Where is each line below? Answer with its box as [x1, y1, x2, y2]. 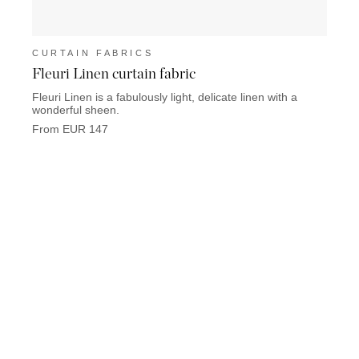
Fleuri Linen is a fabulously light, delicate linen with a [32, 91, 297, 104]
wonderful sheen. [32, 103, 119, 117]
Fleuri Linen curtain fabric [32, 64, 196, 83]
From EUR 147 [32, 123, 108, 136]
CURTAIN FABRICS [32, 48, 154, 58]
